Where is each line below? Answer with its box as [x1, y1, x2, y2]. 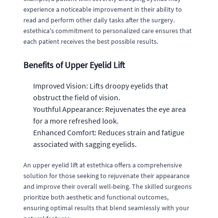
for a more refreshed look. [33, 115, 119, 126]
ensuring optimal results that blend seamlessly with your [23, 203, 189, 212]
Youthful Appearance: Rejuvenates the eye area [33, 104, 186, 114]
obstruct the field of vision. [33, 92, 120, 102]
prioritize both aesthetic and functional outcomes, [23, 192, 168, 201]
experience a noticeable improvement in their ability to [23, 4, 182, 14]
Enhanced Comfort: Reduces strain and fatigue [33, 127, 184, 137]
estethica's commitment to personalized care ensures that [23, 26, 192, 35]
